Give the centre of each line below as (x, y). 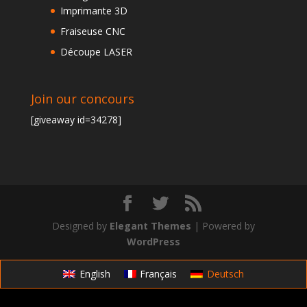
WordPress (153, 242)
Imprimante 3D (94, 10)
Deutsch (225, 274)
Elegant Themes (150, 226)
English (95, 274)
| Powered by (223, 226)
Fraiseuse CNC (93, 31)
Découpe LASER (96, 51)
